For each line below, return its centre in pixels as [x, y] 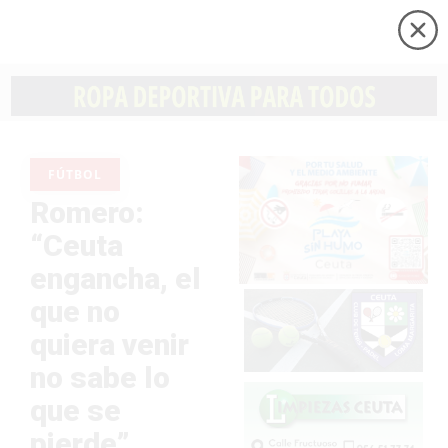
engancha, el [115, 278]
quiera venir [109, 344]
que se [75, 410]
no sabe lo [100, 377]
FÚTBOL [75, 174]
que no [75, 311]
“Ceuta [76, 245]
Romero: [87, 212]
